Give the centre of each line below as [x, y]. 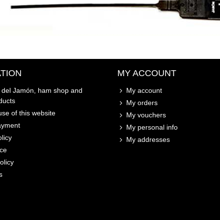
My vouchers [146, 115]
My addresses [148, 139]
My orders [142, 102]
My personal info [152, 127]
